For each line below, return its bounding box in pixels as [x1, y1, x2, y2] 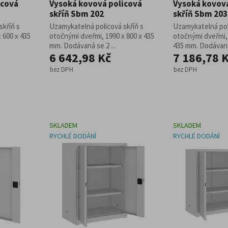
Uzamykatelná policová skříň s [49, 21, 144, 31]
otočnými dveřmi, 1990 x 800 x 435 [49, 31, 154, 41]
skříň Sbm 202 [49, 8, 104, 19]
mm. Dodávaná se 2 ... [49, 41, 116, 50]
